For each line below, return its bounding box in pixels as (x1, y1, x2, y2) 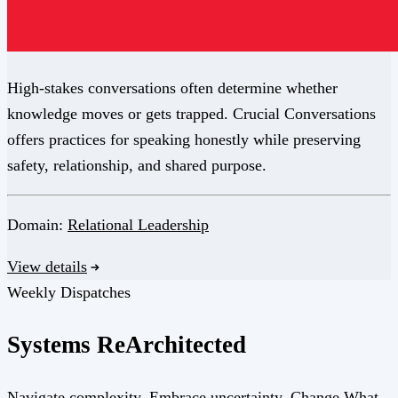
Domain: (7, 216, 68, 235)
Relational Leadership (68, 216, 209, 235)
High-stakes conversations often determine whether (7, 79, 338, 98)
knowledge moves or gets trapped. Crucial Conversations (7, 105, 376, 123)
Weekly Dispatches (7, 283, 131, 302)
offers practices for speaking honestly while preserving (7, 131, 361, 149)
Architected (125, 331, 246, 359)
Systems (7, 331, 97, 359)
